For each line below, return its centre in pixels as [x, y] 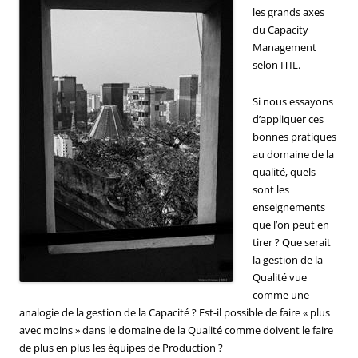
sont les [271, 189]
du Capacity [280, 29]
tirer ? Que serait [292, 242]
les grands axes [288, 12]
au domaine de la [293, 154]
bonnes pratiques [294, 136]
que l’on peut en [291, 224]
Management [284, 47]
